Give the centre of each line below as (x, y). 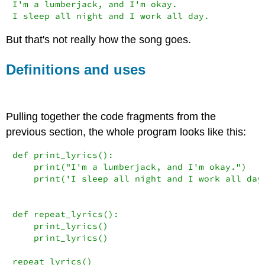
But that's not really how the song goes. (99, 40)
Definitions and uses (76, 70)
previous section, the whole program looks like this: (126, 132)
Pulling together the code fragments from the (111, 116)
